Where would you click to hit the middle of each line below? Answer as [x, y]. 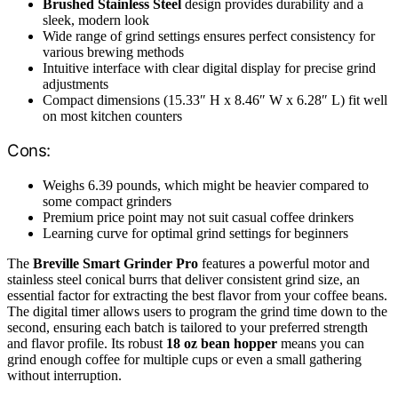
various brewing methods [113, 52]
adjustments [76, 84]
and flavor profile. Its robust [87, 343]
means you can [321, 343]
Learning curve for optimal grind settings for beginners [195, 233]
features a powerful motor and [284, 263]
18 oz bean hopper [222, 343]
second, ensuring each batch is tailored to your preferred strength [187, 327]
